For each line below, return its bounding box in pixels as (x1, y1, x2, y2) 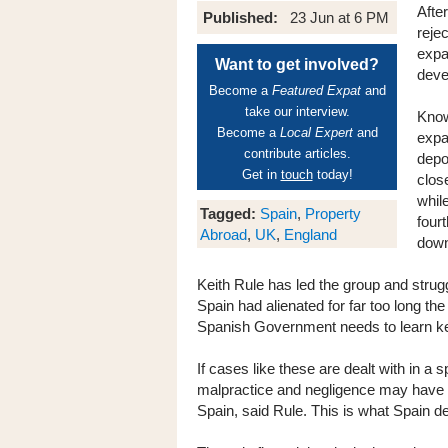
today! (312, 167, 353, 182)
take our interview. (244, 104, 350, 119)
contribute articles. (243, 146, 351, 161)
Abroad (200, 226, 247, 243)
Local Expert (279, 125, 353, 140)
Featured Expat (271, 83, 361, 98)
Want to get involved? (215, 56, 379, 73)
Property (305, 205, 361, 222)
